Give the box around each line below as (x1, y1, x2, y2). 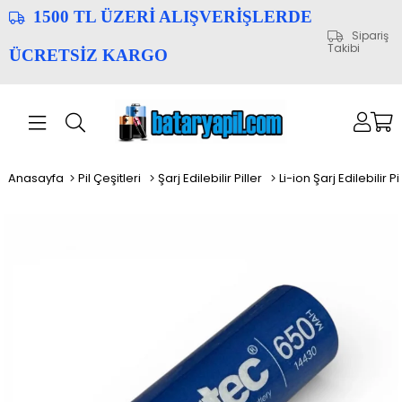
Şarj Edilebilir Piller (157, 170, 265, 187)
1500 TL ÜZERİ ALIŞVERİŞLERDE (33, 7, 312, 26)
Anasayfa (7, 170, 64, 187)
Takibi (327, 40, 360, 56)
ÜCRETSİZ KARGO (9, 46, 168, 65)
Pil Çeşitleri (77, 170, 144, 187)
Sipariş (351, 28, 389, 43)
